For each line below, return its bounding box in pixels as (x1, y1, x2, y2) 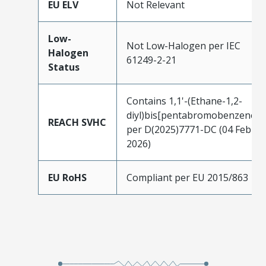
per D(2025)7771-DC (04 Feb (126, 122, 251, 136)
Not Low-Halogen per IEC (126, 39, 240, 52)
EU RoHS (48, 170, 87, 184)
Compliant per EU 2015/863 (126, 170, 248, 184)
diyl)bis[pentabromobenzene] (126, 108, 259, 122)
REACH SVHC (48, 115, 106, 129)
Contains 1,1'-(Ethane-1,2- (126, 94, 242, 107)
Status (48, 60, 80, 74)
